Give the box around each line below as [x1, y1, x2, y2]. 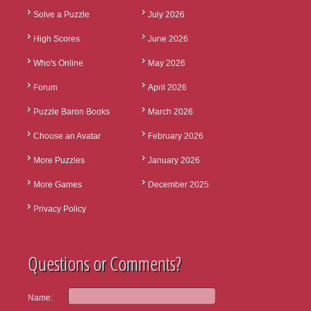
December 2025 [148, 180, 209, 190]
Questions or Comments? [28, 250, 181, 276]
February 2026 [148, 131, 203, 141]
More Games [33, 180, 82, 190]
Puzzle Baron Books [33, 107, 110, 117]
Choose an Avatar [33, 131, 101, 141]
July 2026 [148, 10, 185, 19]
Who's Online [33, 58, 83, 68]
